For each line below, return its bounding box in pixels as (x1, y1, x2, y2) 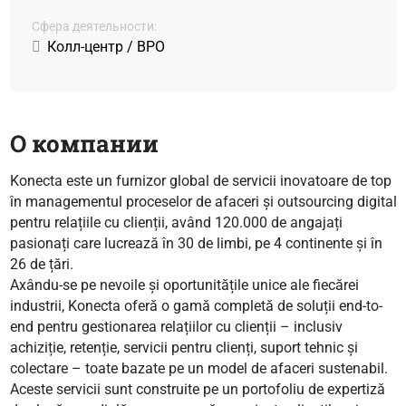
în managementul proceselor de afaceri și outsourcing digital (9, 192, 397, 210)
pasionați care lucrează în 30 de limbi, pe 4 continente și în (9, 234, 382, 252)
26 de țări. (9, 255, 73, 273)
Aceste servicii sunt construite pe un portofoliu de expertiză (9, 380, 385, 398)
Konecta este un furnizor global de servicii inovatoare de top (9, 171, 391, 189)
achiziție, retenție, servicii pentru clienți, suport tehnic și (9, 338, 358, 356)
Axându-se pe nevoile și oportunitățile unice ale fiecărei (9, 275, 359, 294)
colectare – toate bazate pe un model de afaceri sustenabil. (9, 359, 388, 377)
